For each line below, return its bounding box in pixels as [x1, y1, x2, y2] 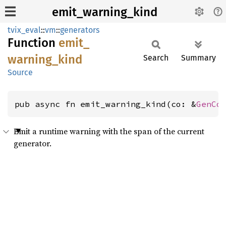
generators [60, 25, 99, 35]
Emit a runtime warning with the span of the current [14, 126, 204, 137]
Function [8, 36, 59, 50]
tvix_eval [8, 25, 41, 35]
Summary [181, 53, 216, 63]
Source [8, 68, 33, 77]
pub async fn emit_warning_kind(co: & [15, 99, 196, 109]
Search [143, 53, 168, 63]
